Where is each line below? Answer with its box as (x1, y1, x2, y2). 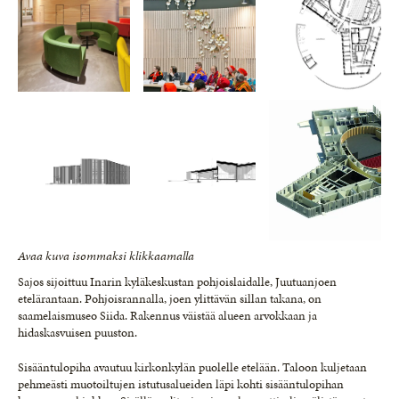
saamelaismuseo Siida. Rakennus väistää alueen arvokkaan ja (18, 306, 317, 324)
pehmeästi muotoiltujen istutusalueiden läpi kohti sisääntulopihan (18, 375, 344, 393)
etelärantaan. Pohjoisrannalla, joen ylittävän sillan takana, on (18, 289, 322, 307)
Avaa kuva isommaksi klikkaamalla (18, 247, 194, 265)
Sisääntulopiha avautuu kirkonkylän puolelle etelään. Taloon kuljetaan (18, 358, 367, 376)
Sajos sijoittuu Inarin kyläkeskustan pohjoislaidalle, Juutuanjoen (18, 273, 337, 290)
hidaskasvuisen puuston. (18, 323, 137, 341)
